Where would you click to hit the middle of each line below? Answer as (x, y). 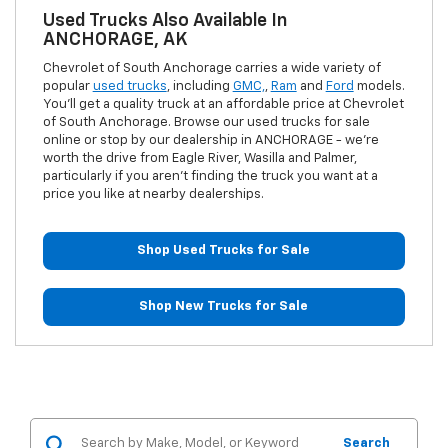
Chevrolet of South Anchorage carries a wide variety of (211, 68)
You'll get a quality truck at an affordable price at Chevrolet (223, 104)
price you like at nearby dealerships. (154, 194)
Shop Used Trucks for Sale (224, 250)
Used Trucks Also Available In (164, 20)
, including (199, 86)
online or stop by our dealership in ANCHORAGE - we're (210, 140)
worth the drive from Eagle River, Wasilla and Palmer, (199, 158)
